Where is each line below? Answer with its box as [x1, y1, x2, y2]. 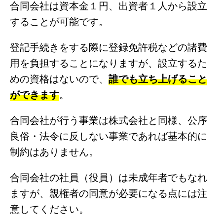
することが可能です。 [10, 13, 109, 28]
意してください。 [10, 201, 89, 216]
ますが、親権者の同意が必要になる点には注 [10, 185, 207, 200]
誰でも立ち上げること [109, 71, 207, 85]
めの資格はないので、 [10, 71, 109, 85]
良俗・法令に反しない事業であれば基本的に [10, 128, 207, 143]
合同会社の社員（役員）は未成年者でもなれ [10, 169, 207, 184]
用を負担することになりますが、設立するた [10, 55, 207, 70]
